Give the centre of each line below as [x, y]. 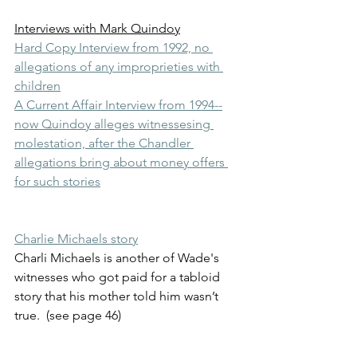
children [37, 85]
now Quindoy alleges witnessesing [114, 124]
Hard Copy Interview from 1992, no [114, 47]
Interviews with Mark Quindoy [97, 28]
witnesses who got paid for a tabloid [119, 277]
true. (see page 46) [69, 315]
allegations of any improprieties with [119, 66]
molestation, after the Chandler [104, 143]
